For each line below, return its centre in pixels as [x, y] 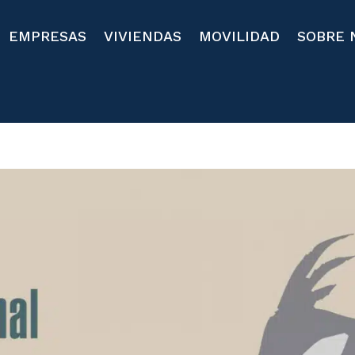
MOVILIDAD [240, 36]
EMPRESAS [48, 36]
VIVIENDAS [143, 36]
